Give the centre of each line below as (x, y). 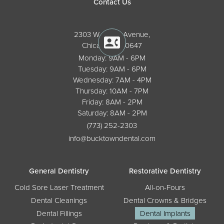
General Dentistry (59, 171)
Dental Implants (165, 213)
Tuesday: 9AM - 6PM (112, 69)
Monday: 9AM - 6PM (112, 58)
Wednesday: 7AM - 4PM (112, 80)
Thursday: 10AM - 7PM (112, 91)
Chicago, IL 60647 (112, 45)
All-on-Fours (165, 187)
